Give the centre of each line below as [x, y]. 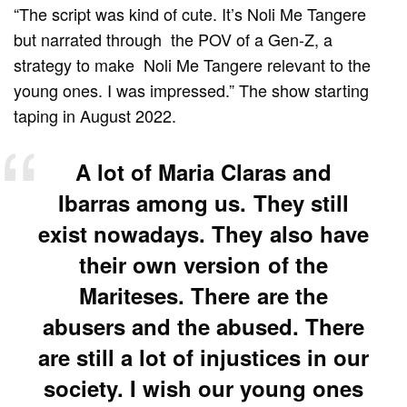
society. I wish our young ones [203, 388]
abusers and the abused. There [203, 327]
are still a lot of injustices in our [203, 357]
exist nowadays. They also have [203, 234]
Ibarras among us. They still [203, 203]
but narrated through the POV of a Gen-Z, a [174, 40]
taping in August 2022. [95, 116]
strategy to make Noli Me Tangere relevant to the [193, 65]
